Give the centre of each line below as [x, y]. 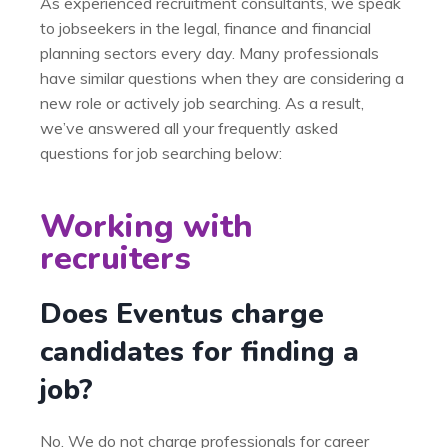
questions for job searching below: [161, 153]
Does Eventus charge [182, 314]
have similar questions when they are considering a [222, 78]
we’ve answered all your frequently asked [189, 128]
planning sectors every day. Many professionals [209, 53]
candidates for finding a [199, 352]
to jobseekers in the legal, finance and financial [205, 28]
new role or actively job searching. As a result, [202, 103]
